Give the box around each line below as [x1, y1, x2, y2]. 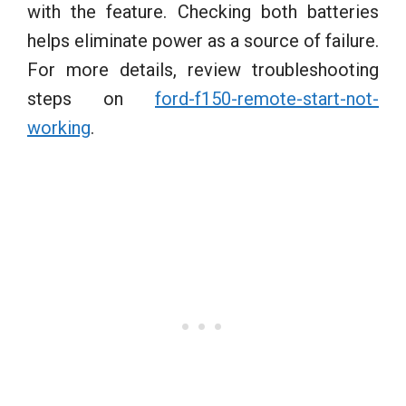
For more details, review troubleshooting [27, 58, 379, 81]
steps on [27, 87, 155, 110]
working [27, 116, 91, 139]
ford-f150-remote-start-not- [155, 87, 379, 110]
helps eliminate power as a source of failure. [27, 29, 379, 52]
